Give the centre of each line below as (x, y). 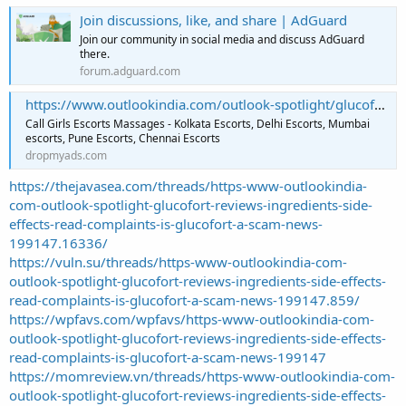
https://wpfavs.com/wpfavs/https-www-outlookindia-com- (192, 319)
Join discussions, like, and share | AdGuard (213, 19)
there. (95, 53)
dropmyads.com (66, 156)
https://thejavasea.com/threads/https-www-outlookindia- (188, 185)
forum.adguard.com (130, 71)
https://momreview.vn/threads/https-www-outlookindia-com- (202, 376)
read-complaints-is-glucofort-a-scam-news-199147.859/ (184, 300)
